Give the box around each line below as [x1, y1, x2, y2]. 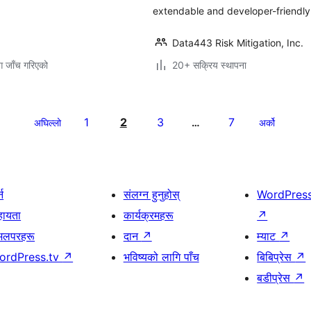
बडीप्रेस [257, 271, 294, 285]
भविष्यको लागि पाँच [123, 250, 199, 264]
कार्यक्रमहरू [123, 208, 174, 222]
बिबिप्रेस [257, 250, 296, 264]
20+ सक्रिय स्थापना [172, 59, 246, 71]
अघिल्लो [33, 117, 61, 128]
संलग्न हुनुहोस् [123, 187, 180, 201]
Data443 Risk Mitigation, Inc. [172, 37, 303, 49]
